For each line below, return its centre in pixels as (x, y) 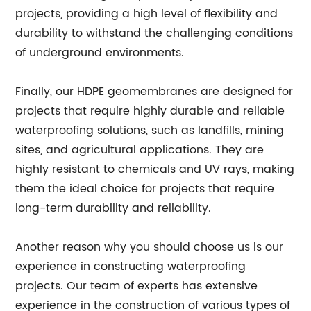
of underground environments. (100, 53)
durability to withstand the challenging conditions (154, 33)
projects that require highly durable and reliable (150, 111)
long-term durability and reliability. (114, 208)
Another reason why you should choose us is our (150, 247)
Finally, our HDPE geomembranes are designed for (154, 92)
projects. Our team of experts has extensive (137, 286)
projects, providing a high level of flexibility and (147, 14)
